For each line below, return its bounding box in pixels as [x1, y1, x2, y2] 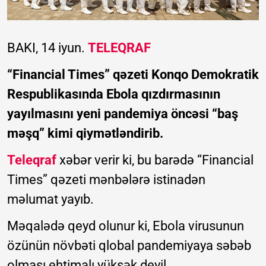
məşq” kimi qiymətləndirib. [7, 125, 163, 141]
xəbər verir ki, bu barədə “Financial [56, 152, 254, 167]
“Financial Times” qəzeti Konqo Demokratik [7, 66, 259, 82]
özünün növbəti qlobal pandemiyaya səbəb [7, 237, 251, 253]
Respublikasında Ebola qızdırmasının [7, 86, 220, 102]
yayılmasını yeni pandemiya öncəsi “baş [7, 106, 238, 121]
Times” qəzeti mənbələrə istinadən [7, 172, 205, 187]
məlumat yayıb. [7, 191, 94, 207]
